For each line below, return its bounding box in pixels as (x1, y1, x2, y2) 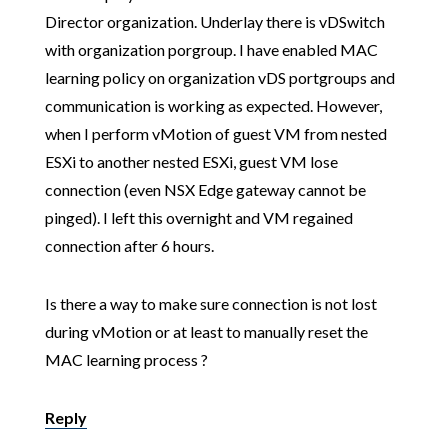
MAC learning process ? (44, 350, 208, 370)
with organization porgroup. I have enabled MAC (44, 40, 378, 60)
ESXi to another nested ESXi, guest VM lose (44, 152, 338, 172)
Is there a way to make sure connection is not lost (44, 294, 377, 314)
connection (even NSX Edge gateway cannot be (44, 180, 366, 200)
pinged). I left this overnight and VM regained (44, 208, 353, 228)
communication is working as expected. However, (44, 96, 382, 116)
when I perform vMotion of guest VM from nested (44, 124, 387, 144)
